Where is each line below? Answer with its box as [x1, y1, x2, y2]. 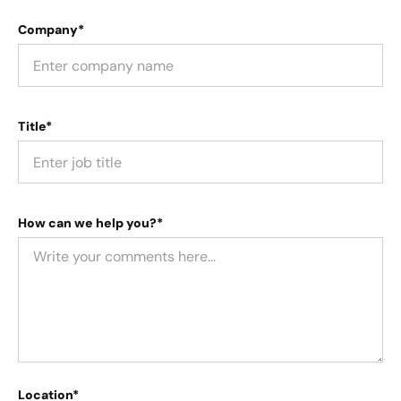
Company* [18, 21, 84, 38]
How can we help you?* [18, 215, 163, 232]
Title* [18, 118, 52, 135]
